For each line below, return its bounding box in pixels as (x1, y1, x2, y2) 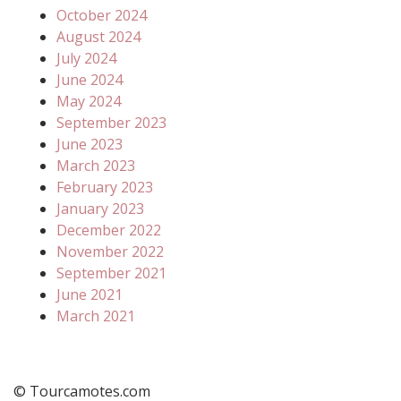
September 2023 (56, 113, 166, 133)
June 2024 (56, 70, 123, 90)
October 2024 (56, 5, 147, 26)
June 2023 (56, 134, 123, 155)
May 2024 (56, 91, 121, 112)
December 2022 (56, 220, 161, 241)
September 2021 (56, 263, 166, 284)
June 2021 (56, 285, 123, 305)
